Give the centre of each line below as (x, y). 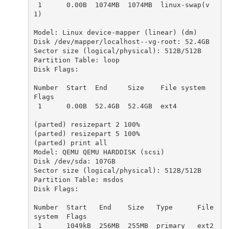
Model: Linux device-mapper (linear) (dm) (115, 32)
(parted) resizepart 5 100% (87, 133)
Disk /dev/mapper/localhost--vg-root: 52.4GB (121, 41)
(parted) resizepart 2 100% (87, 124)
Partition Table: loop (76, 60)
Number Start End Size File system (119, 87)
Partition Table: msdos (78, 179)
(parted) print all (70, 143)
